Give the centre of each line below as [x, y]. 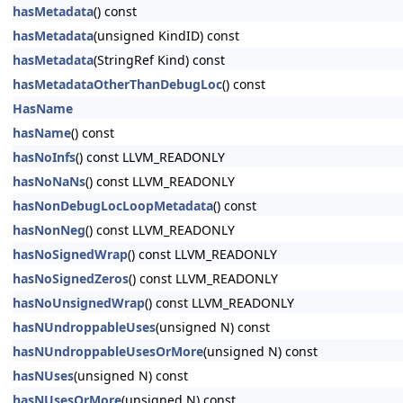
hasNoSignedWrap [70, 254]
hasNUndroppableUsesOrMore [108, 351]
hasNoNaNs [49, 181]
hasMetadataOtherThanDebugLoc [117, 84]
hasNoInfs [44, 157]
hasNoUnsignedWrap [79, 303]
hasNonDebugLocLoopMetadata [113, 206]
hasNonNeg [49, 230]
